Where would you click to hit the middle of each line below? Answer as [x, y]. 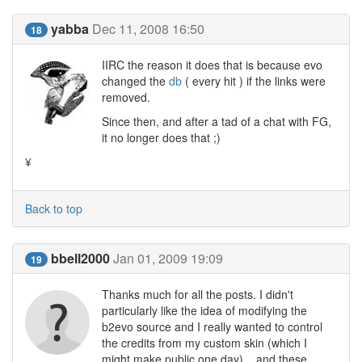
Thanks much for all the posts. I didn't [198, 294]
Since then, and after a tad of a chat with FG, [217, 121]
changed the [135, 81]
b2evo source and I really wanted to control [212, 326]
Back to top [54, 208]
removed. [126, 97]
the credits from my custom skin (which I [204, 343]
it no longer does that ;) [161, 137]
